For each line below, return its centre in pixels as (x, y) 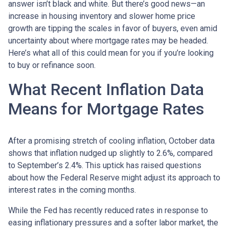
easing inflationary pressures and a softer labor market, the (113, 222)
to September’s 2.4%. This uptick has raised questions (105, 165)
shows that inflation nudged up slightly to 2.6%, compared (110, 153)
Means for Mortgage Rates (106, 109)
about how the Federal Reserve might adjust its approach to (114, 177)
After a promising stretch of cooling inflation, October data (111, 141)
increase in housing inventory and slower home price (102, 16)
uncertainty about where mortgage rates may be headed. (108, 40)
